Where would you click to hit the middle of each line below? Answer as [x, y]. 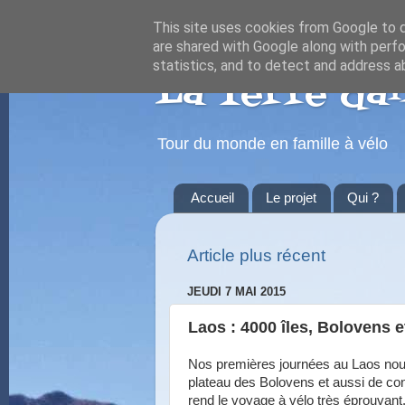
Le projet [291, 198]
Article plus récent [256, 255]
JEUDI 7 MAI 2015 [236, 291]
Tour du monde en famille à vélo [273, 144]
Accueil [212, 198]
